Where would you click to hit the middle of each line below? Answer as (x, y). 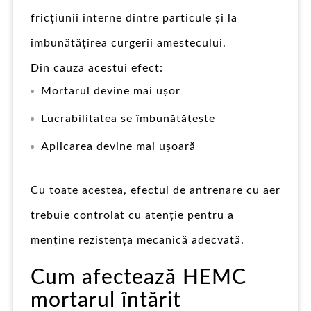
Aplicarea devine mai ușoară (118, 146)
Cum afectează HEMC (138, 277)
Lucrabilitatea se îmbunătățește (128, 118)
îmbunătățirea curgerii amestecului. (128, 43)
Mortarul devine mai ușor (111, 91)
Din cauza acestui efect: (97, 68)
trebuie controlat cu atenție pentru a (132, 215)
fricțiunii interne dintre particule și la (134, 18)
